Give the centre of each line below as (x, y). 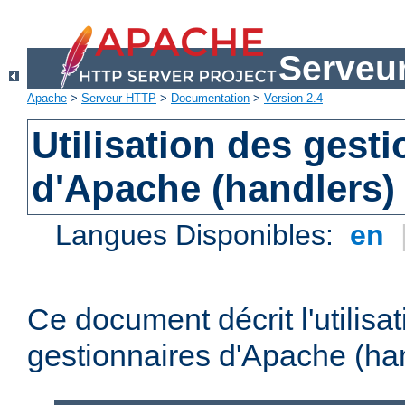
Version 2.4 (293, 99)
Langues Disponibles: (199, 235)
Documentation (210, 99)
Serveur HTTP (119, 99)
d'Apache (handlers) (214, 189)
